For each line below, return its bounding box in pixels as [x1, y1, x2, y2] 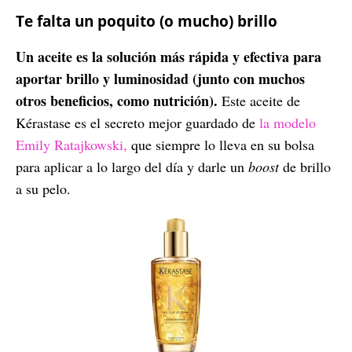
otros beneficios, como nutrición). [16, 90, 218, 111]
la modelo [259, 112, 316, 132]
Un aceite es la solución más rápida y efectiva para [16, 46, 321, 67]
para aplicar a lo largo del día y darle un [16, 156, 248, 176]
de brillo [279, 156, 331, 176]
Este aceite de [218, 90, 300, 110]
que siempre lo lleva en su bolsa [131, 134, 314, 154]
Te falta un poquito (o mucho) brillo [16, 11, 277, 31]
